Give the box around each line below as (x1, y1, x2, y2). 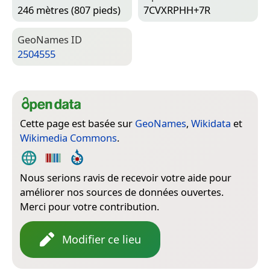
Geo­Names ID (17, 32, 82, 46)
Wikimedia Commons (20, 130, 117, 145)
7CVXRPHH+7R (143, 2, 210, 17)
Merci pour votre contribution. (20, 199, 159, 213)
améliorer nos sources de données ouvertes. (20, 184, 224, 199)
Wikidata (191, 116, 231, 130)
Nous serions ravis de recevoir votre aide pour (20, 170, 231, 184)
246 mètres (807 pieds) (17, 2, 121, 17)
